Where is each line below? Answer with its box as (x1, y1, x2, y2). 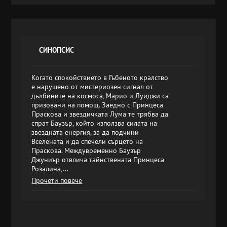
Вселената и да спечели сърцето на (31, 137, 143, 146)
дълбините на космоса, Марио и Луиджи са (31, 91, 169, 100)
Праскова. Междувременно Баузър (31, 146, 141, 155)
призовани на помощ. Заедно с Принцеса (31, 100, 164, 109)
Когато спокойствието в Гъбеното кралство (31, 73, 169, 82)
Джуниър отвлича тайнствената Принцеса (31, 155, 165, 164)
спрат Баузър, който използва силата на (31, 119, 158, 128)
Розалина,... (31, 164, 69, 173)
